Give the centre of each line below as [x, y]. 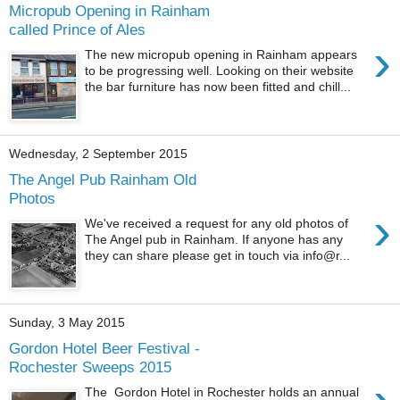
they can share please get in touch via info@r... [218, 256]
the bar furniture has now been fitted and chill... [218, 87]
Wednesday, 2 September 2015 [98, 154]
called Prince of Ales [77, 29]
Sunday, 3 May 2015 [67, 322]
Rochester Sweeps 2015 [90, 367]
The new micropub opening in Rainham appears [221, 55]
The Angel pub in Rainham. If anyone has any [214, 240]
